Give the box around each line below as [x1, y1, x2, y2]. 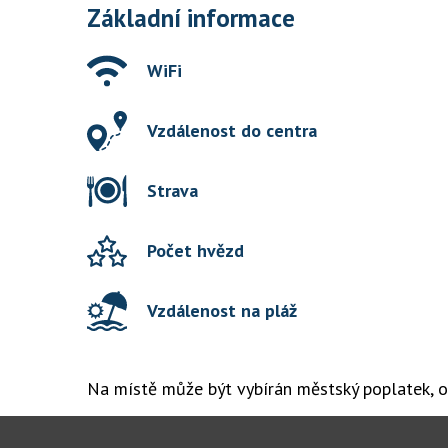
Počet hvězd [147, 239, 244, 262]
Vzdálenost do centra [147, 119, 317, 142]
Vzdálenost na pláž [147, 299, 297, 322]
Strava [147, 179, 198, 202]
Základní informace [87, 2, 295, 34]
